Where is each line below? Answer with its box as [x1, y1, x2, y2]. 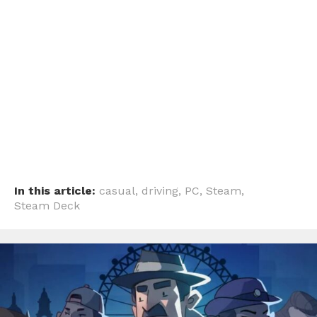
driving [142, 183, 178, 197]
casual [99, 183, 135, 197]
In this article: [14, 183, 96, 197]
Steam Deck [14, 198, 80, 212]
